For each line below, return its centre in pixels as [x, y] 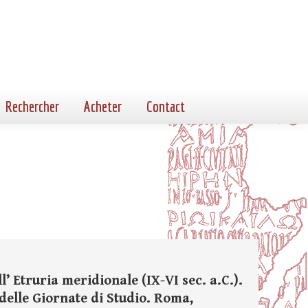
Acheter [103, 106]
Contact [166, 106]
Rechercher [32, 106]
